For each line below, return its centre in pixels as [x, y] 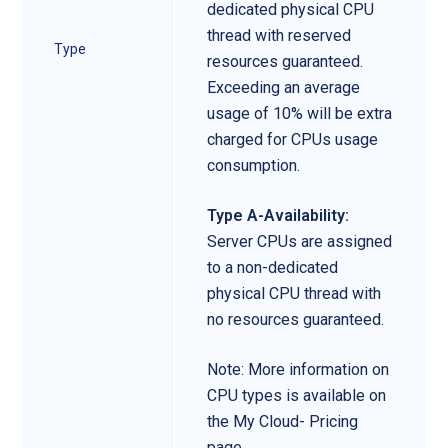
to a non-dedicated [272, 267]
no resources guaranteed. [295, 319]
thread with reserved [279, 35]
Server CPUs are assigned [299, 241]
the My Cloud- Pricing [282, 421]
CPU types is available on [296, 395]
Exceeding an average [283, 87]
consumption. [253, 165]
